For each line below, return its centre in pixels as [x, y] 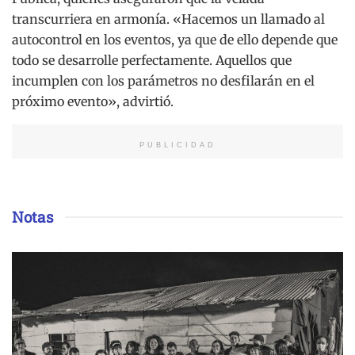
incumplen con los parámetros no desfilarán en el [163, 81]
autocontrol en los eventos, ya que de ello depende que [175, 40]
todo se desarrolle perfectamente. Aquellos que [152, 61]
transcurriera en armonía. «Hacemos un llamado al [168, 19]
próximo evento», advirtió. [93, 102]
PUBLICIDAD [177, 145]
